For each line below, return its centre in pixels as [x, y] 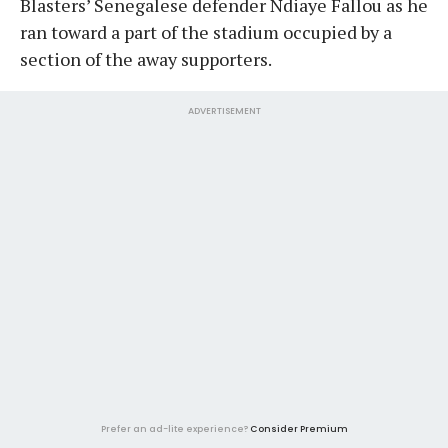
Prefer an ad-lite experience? [175, 428]
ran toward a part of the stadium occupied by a [206, 31]
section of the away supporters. [146, 58]
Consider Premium [298, 428]
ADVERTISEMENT [224, 110]
